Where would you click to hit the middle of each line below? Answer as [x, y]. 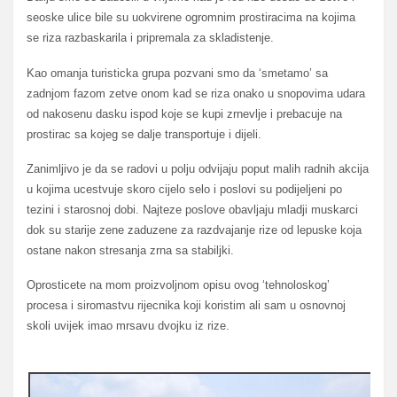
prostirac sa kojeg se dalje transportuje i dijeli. [144, 134]
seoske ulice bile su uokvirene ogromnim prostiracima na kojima [191, 18]
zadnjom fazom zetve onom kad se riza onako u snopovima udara [196, 93]
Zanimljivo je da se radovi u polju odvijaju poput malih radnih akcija [198, 168]
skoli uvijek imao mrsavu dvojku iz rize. [128, 326]
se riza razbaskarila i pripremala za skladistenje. [150, 38]
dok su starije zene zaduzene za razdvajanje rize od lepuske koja [194, 230]
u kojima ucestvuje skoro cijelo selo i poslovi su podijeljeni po [184, 189]
